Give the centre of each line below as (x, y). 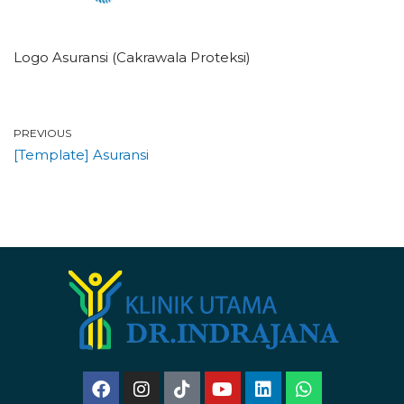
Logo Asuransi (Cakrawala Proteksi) (132, 57)
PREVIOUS (42, 133)
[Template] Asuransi (81, 155)
